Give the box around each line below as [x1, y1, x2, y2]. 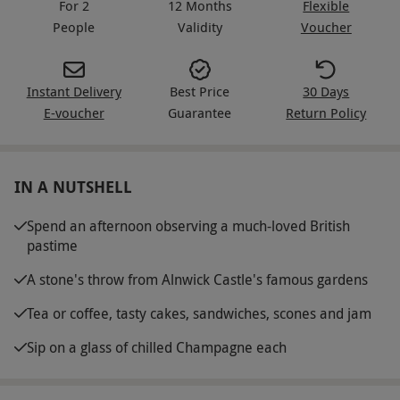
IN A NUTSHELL [14, 175, 132, 198]
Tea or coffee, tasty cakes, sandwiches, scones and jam [27, 303, 371, 323]
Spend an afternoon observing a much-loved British [27, 215, 350, 236]
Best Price [170, 81, 230, 100]
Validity [177, 17, 222, 36]
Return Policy [286, 103, 367, 121]
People [53, 17, 96, 36]
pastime [27, 235, 78, 255]
